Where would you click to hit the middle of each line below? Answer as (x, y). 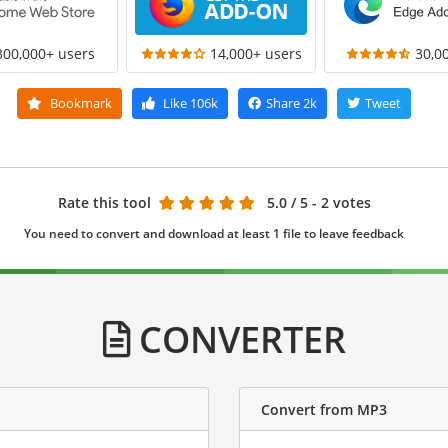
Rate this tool (104, 203)
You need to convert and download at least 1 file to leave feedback (214, 234)
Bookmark (79, 103)
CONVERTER (237, 339)
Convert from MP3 (324, 409)
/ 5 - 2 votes (330, 203)
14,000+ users (255, 54)
